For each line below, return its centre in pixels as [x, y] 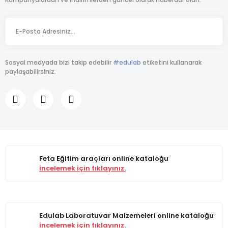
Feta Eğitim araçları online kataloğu [104, 159]
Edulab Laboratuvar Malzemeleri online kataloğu [126, 216]
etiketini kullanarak [171, 62]
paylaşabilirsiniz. [31, 72]
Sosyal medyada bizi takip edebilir [59, 62]
